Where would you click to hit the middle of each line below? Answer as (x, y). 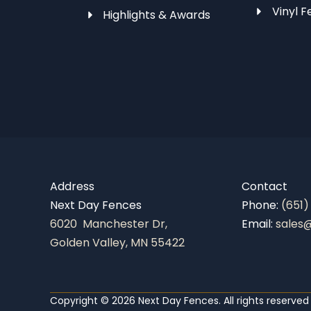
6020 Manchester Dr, (109, 224)
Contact (264, 186)
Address (72, 186)
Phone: (261, 205)
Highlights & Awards (157, 15)
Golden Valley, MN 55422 (117, 242)
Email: (259, 224)
